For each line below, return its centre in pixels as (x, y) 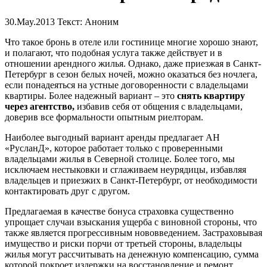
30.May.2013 (31, 21)
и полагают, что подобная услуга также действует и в (114, 52)
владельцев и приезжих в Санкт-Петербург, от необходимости (131, 180)
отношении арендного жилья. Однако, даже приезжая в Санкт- (133, 63)
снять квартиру (210, 95)
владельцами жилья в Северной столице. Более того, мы (120, 159)
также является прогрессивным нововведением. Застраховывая (133, 232)
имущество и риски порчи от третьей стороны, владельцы (123, 243)
